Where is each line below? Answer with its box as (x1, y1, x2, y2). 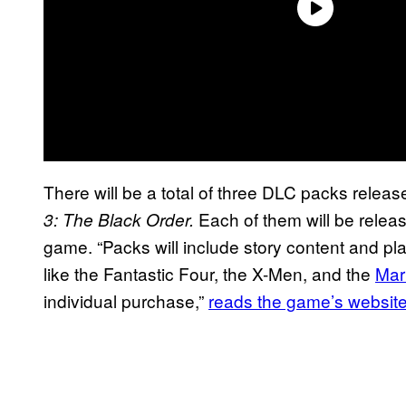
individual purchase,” (43, 287, 208, 313)
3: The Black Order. (43, 207, 194, 231)
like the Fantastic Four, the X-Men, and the (43, 260, 375, 285)
